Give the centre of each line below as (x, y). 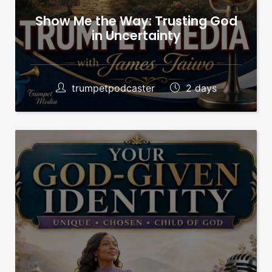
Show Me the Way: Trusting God (136, 21)
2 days (199, 88)
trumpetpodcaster (113, 88)
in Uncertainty (136, 35)
